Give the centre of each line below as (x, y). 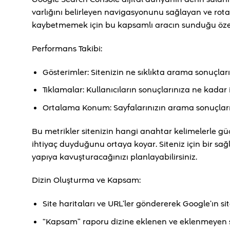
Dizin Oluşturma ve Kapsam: (86, 180)
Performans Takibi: (67, 49)
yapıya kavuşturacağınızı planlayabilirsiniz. (114, 157)
